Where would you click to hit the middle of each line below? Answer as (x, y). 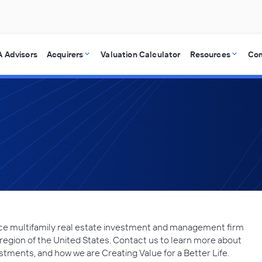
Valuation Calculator (141, 54)
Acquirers (65, 54)
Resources (210, 54)
